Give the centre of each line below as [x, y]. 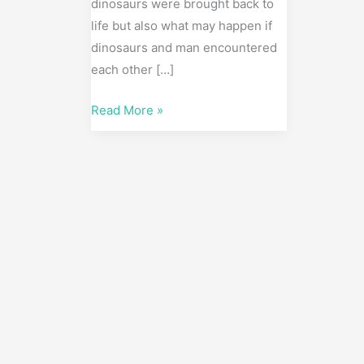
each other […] [132, 70]
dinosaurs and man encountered [184, 48]
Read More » [127, 110]
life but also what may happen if [182, 26]
